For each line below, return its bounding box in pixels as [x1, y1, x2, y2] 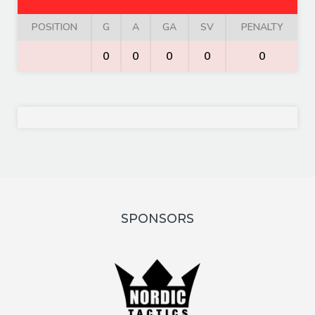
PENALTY [240, 20, 283, 34]
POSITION [31, 20, 77, 34]
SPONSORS [120, 211, 194, 226]
